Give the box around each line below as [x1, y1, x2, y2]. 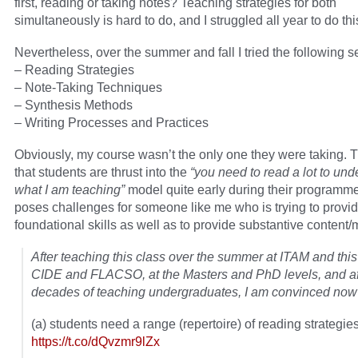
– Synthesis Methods [14, 97, 133, 113]
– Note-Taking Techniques [14, 80, 162, 95]
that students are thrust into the [14, 165, 190, 180]
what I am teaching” [14, 182, 125, 197]
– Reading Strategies [14, 62, 134, 78]
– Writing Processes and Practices [14, 115, 209, 130]
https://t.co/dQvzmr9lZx [31, 334, 160, 349]
